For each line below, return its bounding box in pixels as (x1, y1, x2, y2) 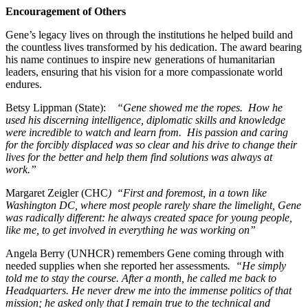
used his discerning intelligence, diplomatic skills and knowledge (5, 113, 285, 126)
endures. (5, 78, 42, 90)
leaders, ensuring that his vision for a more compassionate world (5, 65, 283, 78)
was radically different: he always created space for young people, (5, 211, 292, 223)
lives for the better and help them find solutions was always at (5, 151, 272, 163)
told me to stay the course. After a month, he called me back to (5, 272, 276, 284)
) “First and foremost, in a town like (108, 186, 267, 199)
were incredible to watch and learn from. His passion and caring (5, 126, 288, 138)
